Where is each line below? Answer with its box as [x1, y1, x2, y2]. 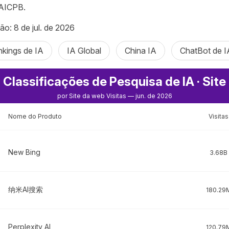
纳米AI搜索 [8, 185, 43, 194]
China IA [124, 45, 156, 56]
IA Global [66, 45, 101, 56]
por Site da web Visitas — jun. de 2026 [57, 92, 172, 100]
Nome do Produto [8, 112, 62, 120]
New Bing [8, 148, 40, 156]
